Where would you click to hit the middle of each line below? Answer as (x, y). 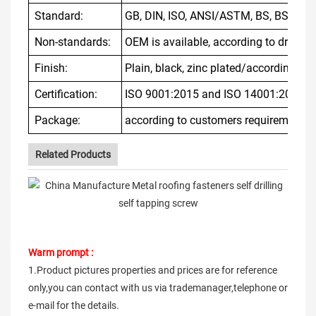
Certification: (65, 94)
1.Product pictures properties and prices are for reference (153, 270)
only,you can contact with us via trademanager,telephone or (158, 288)
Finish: (50, 68)
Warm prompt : (61, 253)
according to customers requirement (214, 120)
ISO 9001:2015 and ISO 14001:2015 (214, 94)
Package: (56, 120)
